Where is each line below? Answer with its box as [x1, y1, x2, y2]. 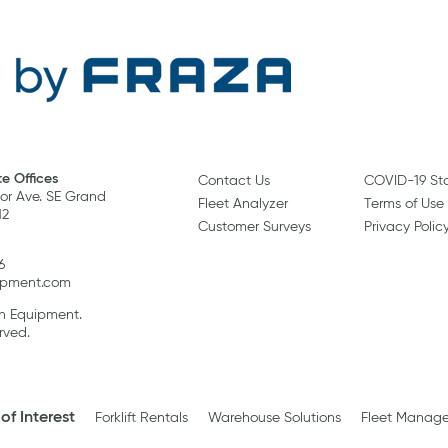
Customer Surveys [198, 219, 312, 234]
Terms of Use [364, 196, 445, 211]
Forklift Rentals [94, 410, 188, 425]
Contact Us [198, 173, 271, 188]
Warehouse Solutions [207, 410, 341, 425]
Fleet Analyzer [198, 196, 289, 211]
